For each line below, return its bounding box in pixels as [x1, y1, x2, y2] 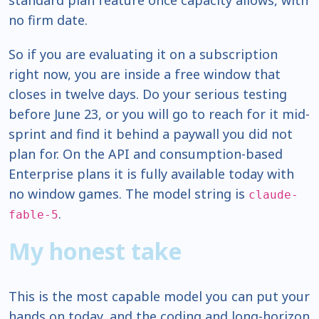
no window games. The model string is [9, 185, 249, 203]
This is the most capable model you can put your [9, 288, 310, 305]
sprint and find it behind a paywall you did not [9, 125, 293, 143]
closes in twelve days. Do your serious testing [9, 85, 287, 103]
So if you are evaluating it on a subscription [9, 46, 278, 63]
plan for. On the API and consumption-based [9, 145, 283, 163]
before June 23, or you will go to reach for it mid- [9, 105, 310, 123]
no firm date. [9, 11, 88, 29]
